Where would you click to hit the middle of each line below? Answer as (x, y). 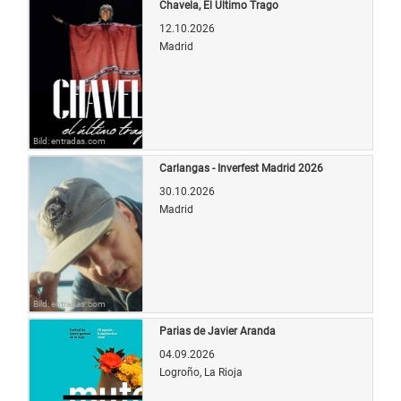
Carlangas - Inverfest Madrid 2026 (241, 168)
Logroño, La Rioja (201, 372)
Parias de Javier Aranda (218, 331)
